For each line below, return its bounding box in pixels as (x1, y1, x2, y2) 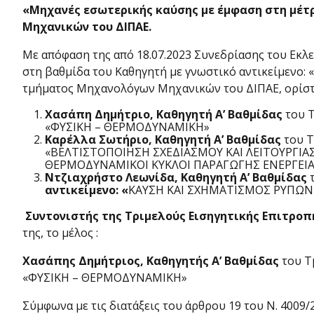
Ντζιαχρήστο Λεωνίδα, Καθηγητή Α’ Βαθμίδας (45, 170, 307, 185)
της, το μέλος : (22, 225, 98, 240)
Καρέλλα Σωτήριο (45, 132, 149, 147)
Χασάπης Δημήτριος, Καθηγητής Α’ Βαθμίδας (22, 253, 279, 268)
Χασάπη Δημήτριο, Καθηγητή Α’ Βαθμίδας (45, 107, 282, 122)
